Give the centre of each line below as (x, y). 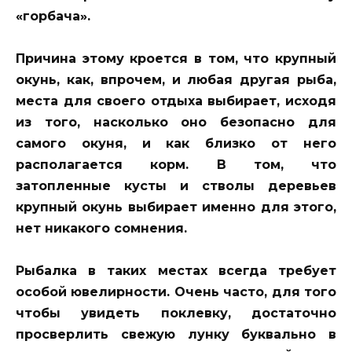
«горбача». (53, 16)
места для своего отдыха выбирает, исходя (176, 101)
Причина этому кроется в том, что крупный (176, 59)
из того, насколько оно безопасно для (176, 123)
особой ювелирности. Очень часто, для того (176, 292)
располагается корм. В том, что (176, 165)
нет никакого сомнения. (101, 229)
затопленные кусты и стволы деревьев (176, 186)
